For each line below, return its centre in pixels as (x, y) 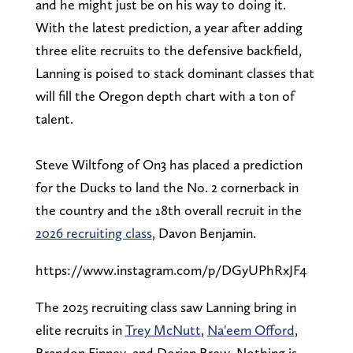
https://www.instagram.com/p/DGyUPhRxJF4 (171, 269)
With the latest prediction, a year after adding (169, 27)
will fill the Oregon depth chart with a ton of (165, 95)
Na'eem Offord (251, 329)
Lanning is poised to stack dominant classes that (175, 72)
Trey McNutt (163, 329)
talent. (54, 118)
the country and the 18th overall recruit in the (168, 210)
